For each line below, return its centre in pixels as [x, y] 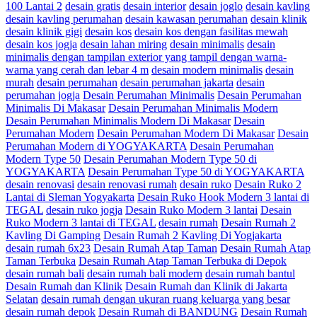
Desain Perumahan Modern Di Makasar [186, 134]
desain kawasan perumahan [186, 19]
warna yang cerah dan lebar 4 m [77, 70]
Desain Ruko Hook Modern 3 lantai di [223, 197]
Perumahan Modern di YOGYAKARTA [96, 146]
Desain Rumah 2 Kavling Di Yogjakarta [192, 236]
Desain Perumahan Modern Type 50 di [170, 159]
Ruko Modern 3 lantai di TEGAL [81, 223]
